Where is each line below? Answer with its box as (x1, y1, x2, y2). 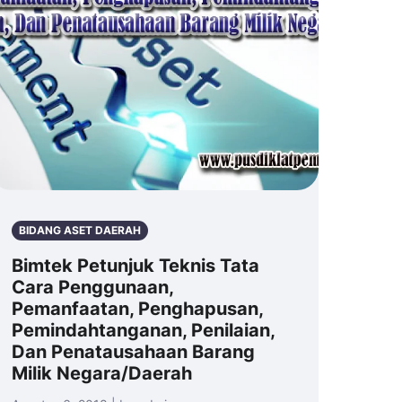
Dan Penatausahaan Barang (12, 341, 255, 363)
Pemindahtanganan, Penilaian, (12, 319, 275, 342)
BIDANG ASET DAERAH (19, 223, 141, 238)
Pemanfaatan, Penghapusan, (12, 298, 263, 320)
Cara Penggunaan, (12, 276, 173, 299)
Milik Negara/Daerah (12, 363, 192, 385)
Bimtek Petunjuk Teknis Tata (12, 255, 259, 277)
